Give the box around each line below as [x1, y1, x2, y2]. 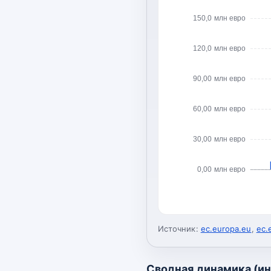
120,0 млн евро [193, 44, 246, 53]
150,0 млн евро [193, 13, 246, 22]
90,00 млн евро [193, 74, 246, 83]
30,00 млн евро [193, 134, 246, 143]
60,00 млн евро [193, 104, 246, 113]
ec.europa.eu [200, 223, 252, 233]
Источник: [158, 223, 198, 233]
